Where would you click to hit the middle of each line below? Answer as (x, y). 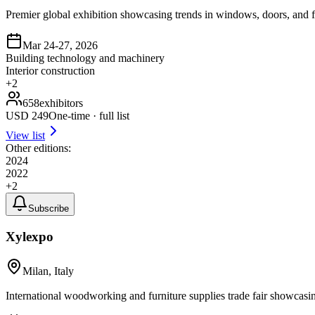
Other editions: (38, 148)
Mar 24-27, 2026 (60, 46)
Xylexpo (30, 236)
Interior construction (50, 71)
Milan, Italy (48, 271)
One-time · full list (89, 116)
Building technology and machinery (85, 58)
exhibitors (61, 103)
